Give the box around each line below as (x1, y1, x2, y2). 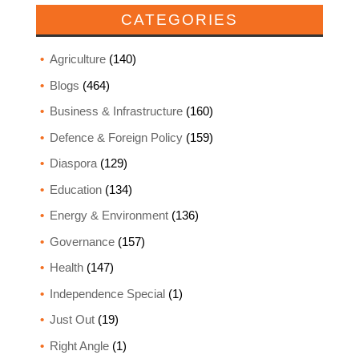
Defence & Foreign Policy (49, 130, 183, 144)
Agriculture (49, 52, 106, 67)
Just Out (49, 313, 95, 327)
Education (49, 182, 102, 196)
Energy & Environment (49, 208, 168, 223)
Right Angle (49, 338, 109, 353)
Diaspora (49, 156, 97, 171)
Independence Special (49, 286, 165, 301)
